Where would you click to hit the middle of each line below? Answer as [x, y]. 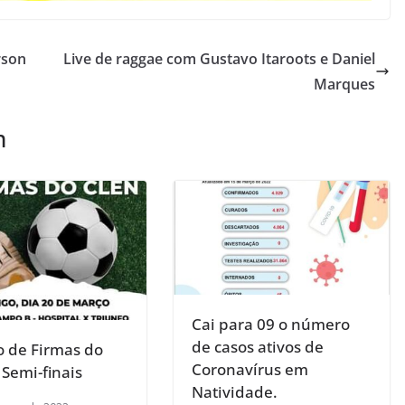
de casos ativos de [258, 347]
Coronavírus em [250, 369]
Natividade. [235, 392]
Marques [344, 85]
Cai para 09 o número [271, 324]
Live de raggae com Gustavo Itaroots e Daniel [219, 59]
